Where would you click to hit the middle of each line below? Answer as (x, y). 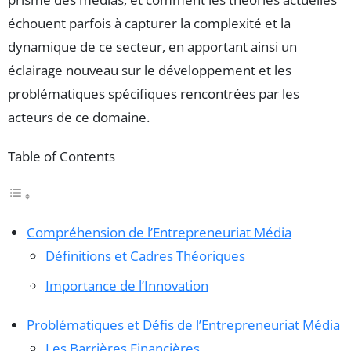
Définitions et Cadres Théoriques (145, 256)
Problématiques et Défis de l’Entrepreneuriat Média (183, 325)
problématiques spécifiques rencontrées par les (154, 94)
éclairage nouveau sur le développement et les (150, 71)
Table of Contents (62, 157)
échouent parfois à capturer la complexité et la (149, 24)
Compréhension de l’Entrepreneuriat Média (159, 233)
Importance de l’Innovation (127, 286)
